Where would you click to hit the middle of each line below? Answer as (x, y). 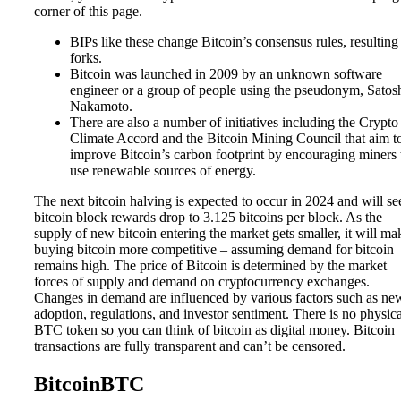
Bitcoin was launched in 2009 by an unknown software (226, 73)
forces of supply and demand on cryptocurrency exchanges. (202, 281)
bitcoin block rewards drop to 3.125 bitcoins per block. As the (208, 217)
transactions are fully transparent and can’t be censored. (190, 346)
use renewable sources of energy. (163, 170)
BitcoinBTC (89, 384)
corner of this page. (88, 11)
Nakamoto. (101, 106)
